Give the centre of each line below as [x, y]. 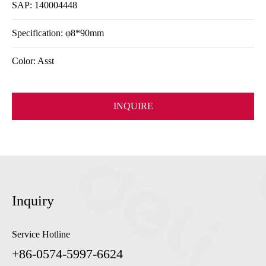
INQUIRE [133, 106]
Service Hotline [41, 234]
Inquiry [33, 201]
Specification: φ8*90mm [58, 33]
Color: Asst [33, 61]
